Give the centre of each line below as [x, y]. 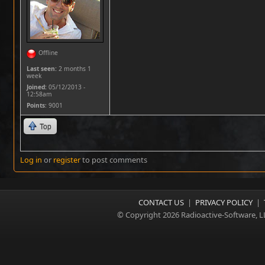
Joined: [37, 87]
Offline [48, 53]
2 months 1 [74, 69]
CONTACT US [161, 202]
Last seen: [42, 69]
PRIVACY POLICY [224, 202]
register [67, 160]
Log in [31, 160]
